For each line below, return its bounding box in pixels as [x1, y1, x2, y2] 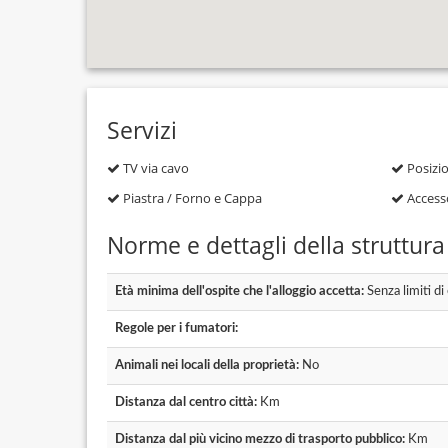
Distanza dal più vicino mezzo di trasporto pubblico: [115, 432, 405, 446]
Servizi [107, 113, 177, 146]
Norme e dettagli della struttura [107, 228, 445, 261]
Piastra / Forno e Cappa [120, 188, 262, 207]
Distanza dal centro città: [115, 395, 257, 409]
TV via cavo [120, 158, 189, 177]
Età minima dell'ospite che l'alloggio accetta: [115, 284, 364, 298]
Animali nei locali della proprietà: [115, 358, 299, 372]
